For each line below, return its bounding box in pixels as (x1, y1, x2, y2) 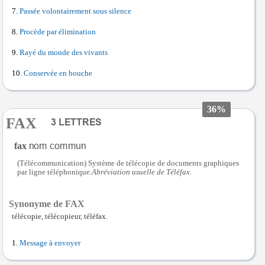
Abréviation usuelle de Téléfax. (92, 167, 192, 176)
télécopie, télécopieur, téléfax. (12, 212, 108, 221)
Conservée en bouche (24, 69, 92, 77)
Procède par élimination (20, 28, 96, 36)
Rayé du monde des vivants (20, 49, 108, 57)
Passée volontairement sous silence (20, 7, 131, 15)
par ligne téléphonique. (17, 167, 92, 176)
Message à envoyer (20, 238, 80, 247)
